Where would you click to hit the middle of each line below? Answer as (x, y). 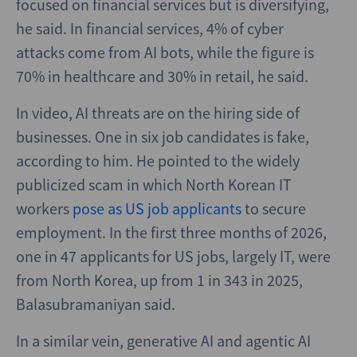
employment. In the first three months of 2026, (171, 232)
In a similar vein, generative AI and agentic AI (163, 341)
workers (44, 208)
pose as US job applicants (157, 208)
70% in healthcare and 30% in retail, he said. (162, 76)
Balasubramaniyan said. (96, 304)
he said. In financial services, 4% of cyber (150, 28)
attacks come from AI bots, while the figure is (165, 52)
